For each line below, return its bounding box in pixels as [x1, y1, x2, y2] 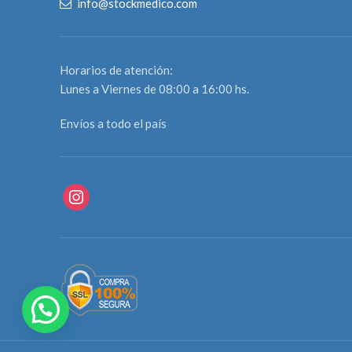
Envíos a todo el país [60, 115, 167, 130]
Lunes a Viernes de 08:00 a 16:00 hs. [60, 81, 249, 96]
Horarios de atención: [60, 62, 173, 77]
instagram [62, 185, 115, 200]
